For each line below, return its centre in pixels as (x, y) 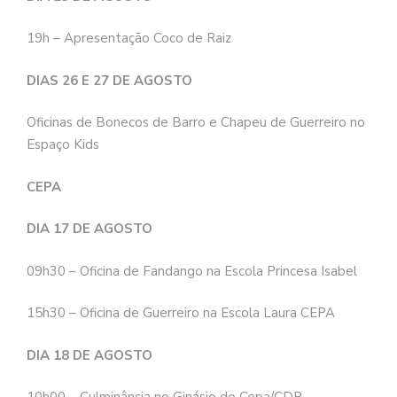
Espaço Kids (63, 145)
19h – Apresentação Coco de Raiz (129, 39)
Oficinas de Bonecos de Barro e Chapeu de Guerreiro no (196, 123)
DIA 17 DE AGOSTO (91, 229)
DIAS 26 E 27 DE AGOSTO (111, 80)
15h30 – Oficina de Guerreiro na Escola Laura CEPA (181, 313)
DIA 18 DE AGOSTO (91, 355)
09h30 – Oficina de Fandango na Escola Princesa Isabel (192, 271)
